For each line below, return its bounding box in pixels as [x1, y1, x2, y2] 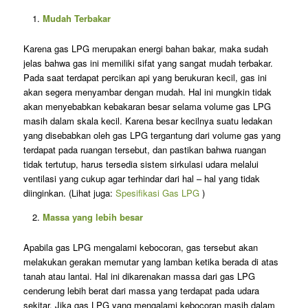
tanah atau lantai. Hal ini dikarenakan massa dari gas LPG [23, 269, 255, 283]
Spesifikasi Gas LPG [115, 186, 199, 200]
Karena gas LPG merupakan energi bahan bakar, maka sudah [23, 42, 268, 56]
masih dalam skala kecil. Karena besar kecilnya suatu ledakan [23, 114, 272, 128]
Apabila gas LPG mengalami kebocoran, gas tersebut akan [23, 241, 258, 254]
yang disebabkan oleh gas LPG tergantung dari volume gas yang [23, 129, 280, 142]
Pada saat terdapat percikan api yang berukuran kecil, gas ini [23, 71, 267, 85]
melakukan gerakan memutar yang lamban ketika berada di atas [23, 255, 278, 269]
